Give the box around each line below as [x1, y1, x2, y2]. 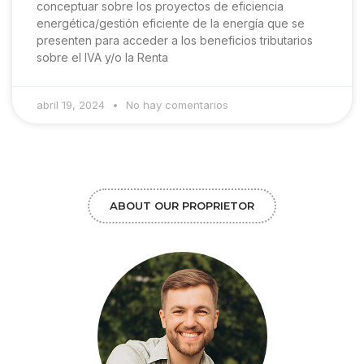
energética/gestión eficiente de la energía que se [37, 16, 305, 31]
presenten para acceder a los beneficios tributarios [37, 33, 313, 48]
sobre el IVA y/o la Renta [37, 50, 168, 65]
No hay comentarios [123, 98, 228, 112]
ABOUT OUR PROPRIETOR [110, 199, 254, 213]
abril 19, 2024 [37, 98, 108, 112]
